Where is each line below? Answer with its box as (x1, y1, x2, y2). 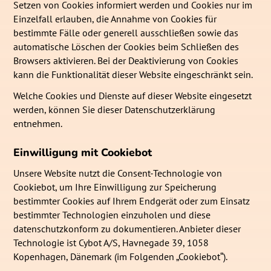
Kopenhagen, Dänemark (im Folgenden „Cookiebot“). (13, 250, 228, 263)
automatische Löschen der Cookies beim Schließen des (13, 41, 240, 53)
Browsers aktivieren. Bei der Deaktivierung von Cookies (13, 54, 239, 67)
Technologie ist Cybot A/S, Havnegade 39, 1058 (13, 237, 209, 249)
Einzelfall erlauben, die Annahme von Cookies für (13, 13, 217, 25)
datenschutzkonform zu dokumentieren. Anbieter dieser (13, 223, 241, 235)
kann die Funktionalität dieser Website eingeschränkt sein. (13, 68, 253, 81)
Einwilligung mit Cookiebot (13, 145, 152, 160)
